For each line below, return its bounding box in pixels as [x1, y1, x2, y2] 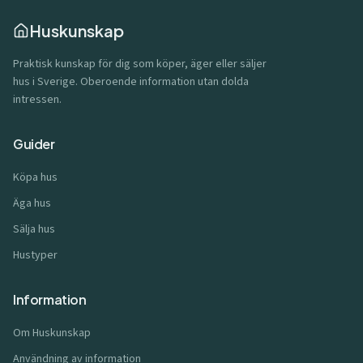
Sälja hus [13, 221, 55, 237]
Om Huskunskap [13, 325, 91, 341]
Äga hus [13, 195, 51, 211]
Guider [13, 135, 55, 152]
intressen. [13, 92, 62, 108]
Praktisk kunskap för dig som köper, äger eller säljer [13, 56, 267, 72]
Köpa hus [13, 169, 58, 186]
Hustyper [13, 247, 58, 263]
